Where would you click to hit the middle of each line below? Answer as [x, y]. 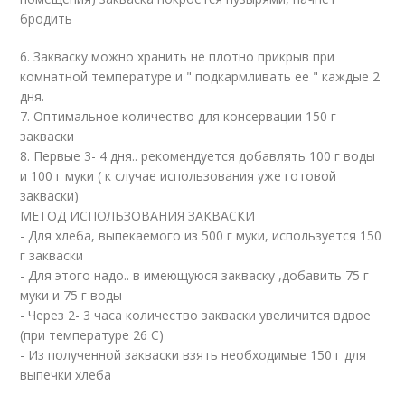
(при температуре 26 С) [92, 335]
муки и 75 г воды [71, 295]
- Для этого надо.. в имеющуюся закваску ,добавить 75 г [195, 275]
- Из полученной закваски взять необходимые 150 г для [193, 355]
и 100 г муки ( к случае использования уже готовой [179, 176]
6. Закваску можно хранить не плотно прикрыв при [178, 57]
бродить [47, 19]
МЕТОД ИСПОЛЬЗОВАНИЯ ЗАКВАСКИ [138, 216]
